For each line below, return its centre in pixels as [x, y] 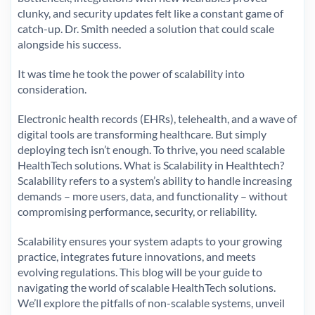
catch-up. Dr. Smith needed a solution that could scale [146, 28]
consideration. [52, 89]
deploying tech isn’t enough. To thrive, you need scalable [151, 149]
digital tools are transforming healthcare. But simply [142, 134]
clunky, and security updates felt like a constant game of [150, 13]
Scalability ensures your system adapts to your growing [150, 240]
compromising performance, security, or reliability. [137, 211]
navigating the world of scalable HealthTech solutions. [147, 287]
